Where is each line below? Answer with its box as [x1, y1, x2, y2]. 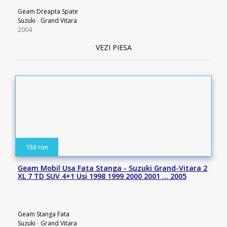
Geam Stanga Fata [18, 210, 69, 218]
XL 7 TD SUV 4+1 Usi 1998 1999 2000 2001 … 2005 [18, 171, 186, 181]
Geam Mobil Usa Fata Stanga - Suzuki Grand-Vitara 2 [18, 163, 207, 173]
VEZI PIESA [95, 43, 132, 52]
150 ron [26, 143, 48, 152]
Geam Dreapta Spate [18, 7, 78, 16]
